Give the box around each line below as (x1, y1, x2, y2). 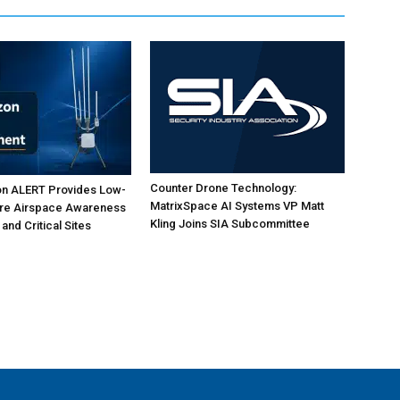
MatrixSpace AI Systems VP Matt (150, 199, 324, 213)
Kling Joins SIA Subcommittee (150, 217, 310, 231)
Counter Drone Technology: (150, 181, 296, 196)
